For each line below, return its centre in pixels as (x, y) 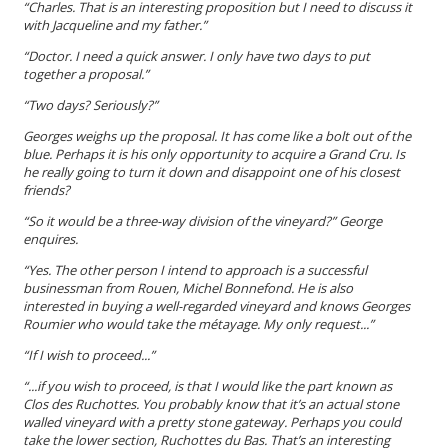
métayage (227, 323)
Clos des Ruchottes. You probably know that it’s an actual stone (211, 403)
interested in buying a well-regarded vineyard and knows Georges (216, 305)
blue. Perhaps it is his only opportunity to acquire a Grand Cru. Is (214, 153)
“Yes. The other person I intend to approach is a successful (195, 269)
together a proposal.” (86, 73)
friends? (46, 189)
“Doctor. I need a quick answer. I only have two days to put (196, 55)
